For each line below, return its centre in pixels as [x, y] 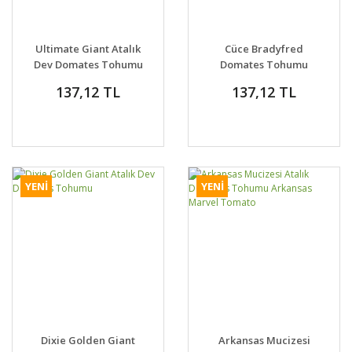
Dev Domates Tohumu [88, 64]
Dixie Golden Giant [88, 340]
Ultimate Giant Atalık [88, 49]
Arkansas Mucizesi [264, 340]
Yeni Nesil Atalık [264, 80]
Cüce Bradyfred [264, 49]
